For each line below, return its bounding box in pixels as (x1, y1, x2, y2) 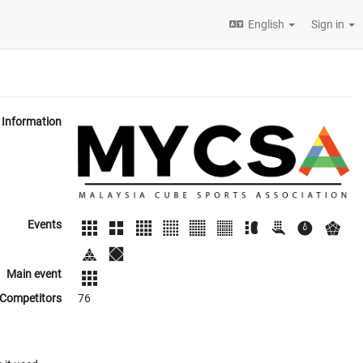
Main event (6, 267, 62, 280)
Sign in (311, 18, 347, 31)
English (248, 18, 284, 31)
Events (28, 218, 62, 232)
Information (2, 115, 62, 128)
